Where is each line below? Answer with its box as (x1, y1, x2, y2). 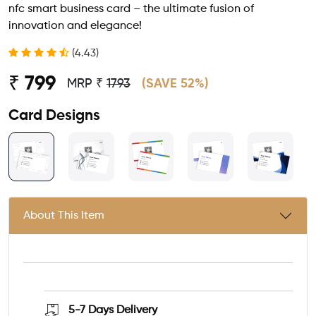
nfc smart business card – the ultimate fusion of (8, 4, 254, 15)
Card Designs (8, 109, 100, 123)
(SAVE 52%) (142, 78, 209, 90)
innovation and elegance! (8, 20, 142, 32)
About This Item (23, 209, 104, 221)
